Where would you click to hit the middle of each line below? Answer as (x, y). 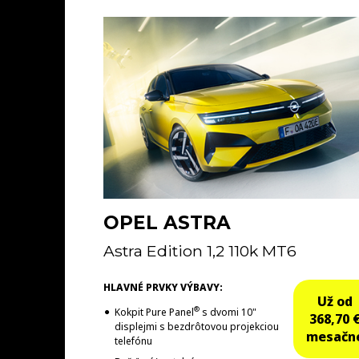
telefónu (133, 341)
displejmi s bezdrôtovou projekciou (196, 326)
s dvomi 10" (228, 312)
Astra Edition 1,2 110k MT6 (200, 250)
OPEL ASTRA (167, 222)
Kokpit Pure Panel (154, 312)
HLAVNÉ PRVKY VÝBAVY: (163, 287)
